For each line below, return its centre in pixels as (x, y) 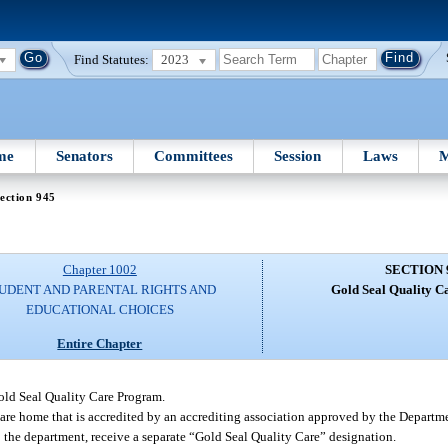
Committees (194, 155)
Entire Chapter (100, 343)
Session (298, 155)
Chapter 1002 (99, 270)
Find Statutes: (112, 59)
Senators (84, 155)
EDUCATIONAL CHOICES (99, 310)
